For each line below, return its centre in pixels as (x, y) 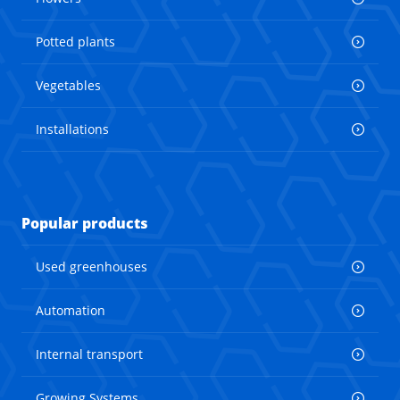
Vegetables (68, 86)
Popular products (85, 224)
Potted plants (75, 42)
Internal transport (89, 354)
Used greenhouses (92, 267)
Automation (71, 311)
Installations (72, 129)
